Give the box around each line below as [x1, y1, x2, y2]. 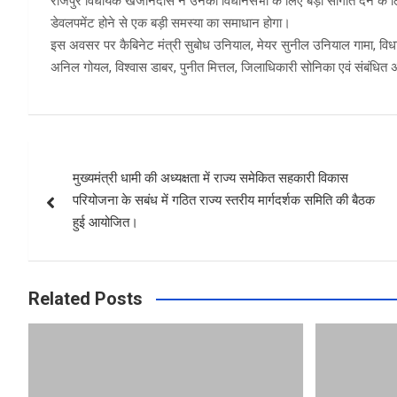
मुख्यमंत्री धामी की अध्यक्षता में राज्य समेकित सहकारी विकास [73, 170, 348, 187]
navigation [27, 177, 160, 212]
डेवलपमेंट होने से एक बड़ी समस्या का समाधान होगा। [51, 15, 291, 32]
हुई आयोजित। [73, 214, 138, 231]
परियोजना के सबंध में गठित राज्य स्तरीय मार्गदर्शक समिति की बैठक [73, 192, 375, 209]
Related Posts [28, 288, 143, 310]
